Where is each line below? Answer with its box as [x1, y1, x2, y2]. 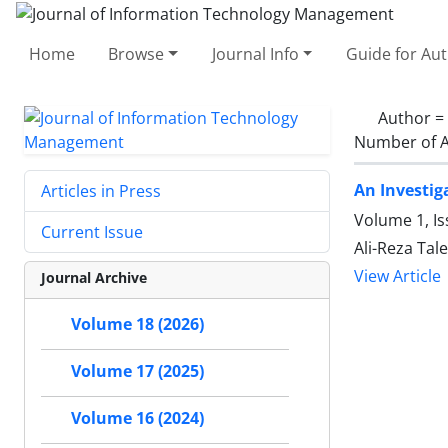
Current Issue [41, 220, 143, 243]
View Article [354, 265, 441, 287]
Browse [108, 42, 165, 65]
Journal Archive [41, 267, 147, 287]
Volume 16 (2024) [71, 407, 204, 429]
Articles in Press [41, 179, 161, 202]
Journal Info [211, 42, 299, 65]
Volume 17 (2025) [71, 360, 204, 382]
